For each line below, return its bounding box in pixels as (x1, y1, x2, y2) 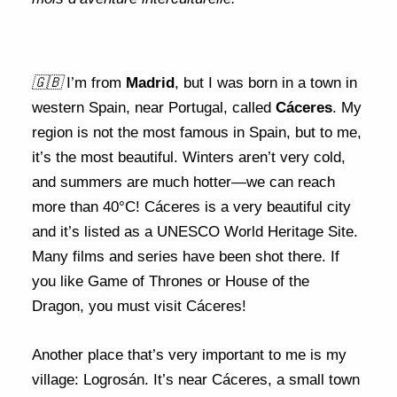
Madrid (126, 74, 175, 92)
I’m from (66, 74, 127, 92)
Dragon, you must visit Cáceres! (32, 298, 247, 315)
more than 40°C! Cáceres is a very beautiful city (32, 198, 352, 216)
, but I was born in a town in (175, 74, 358, 92)
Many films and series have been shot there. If (32, 248, 340, 266)
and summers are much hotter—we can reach (32, 174, 336, 191)
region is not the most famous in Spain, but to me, (32, 124, 362, 142)
